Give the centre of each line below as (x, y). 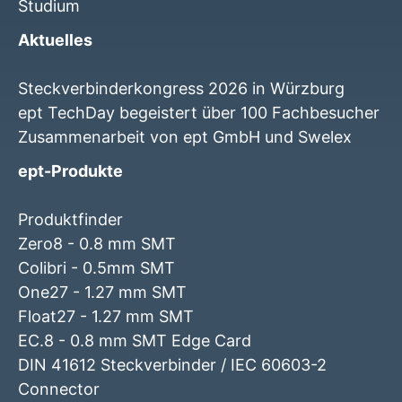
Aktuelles (55, 39)
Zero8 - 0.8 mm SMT (97, 243)
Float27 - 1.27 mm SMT (106, 316)
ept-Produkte (70, 170)
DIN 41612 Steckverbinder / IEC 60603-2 (172, 364)
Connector (59, 389)
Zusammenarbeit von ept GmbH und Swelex (185, 136)
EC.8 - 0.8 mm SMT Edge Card (135, 340)
